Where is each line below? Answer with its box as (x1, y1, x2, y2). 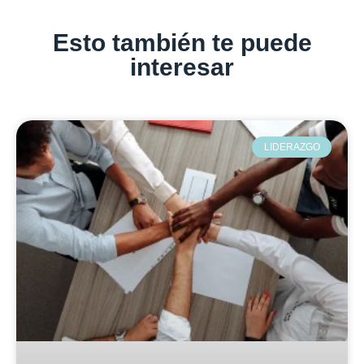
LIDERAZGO (263, 141, 320, 153)
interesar (130, 53, 234, 80)
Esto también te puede (52, 28, 312, 56)
